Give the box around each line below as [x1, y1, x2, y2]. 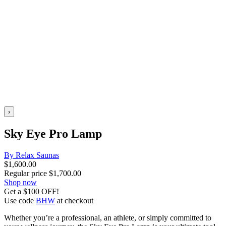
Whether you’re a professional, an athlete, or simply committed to [4, 213, 211, 222]
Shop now [4, 178, 37, 187]
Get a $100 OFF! [4, 187, 59, 196]
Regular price [4, 168, 49, 178]
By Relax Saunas [4, 150, 59, 159]
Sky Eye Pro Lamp [4, 127, 102, 140]
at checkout [55, 196, 93, 205]
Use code [4, 196, 36, 205]
